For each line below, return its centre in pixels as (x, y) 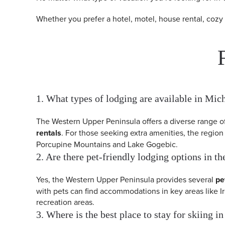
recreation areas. (65, 202)
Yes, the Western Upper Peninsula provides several (126, 179)
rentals (49, 133)
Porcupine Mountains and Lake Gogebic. (107, 144)
